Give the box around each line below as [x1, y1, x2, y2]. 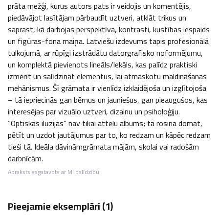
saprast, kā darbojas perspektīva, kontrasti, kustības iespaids [8, 22, 210, 37]
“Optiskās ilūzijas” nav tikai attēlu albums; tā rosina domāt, [8, 116, 202, 131]
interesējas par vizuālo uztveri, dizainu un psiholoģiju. [8, 104, 180, 119]
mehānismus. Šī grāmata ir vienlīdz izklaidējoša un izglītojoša [8, 81, 206, 95]
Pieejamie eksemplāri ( [8, 197, 105, 215]
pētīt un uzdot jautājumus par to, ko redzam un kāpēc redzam [8, 128, 211, 142]
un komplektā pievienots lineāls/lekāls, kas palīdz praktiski [8, 57, 197, 72]
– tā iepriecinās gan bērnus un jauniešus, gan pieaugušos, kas [8, 92, 208, 107]
